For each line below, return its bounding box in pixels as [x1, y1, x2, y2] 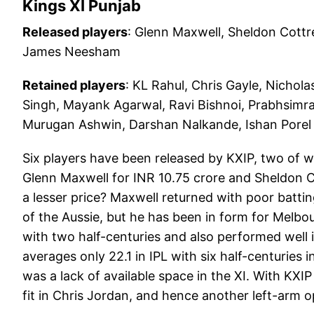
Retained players [22, 78, 125, 93]
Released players [22, 25, 128, 40]
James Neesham [22, 44, 121, 60]
